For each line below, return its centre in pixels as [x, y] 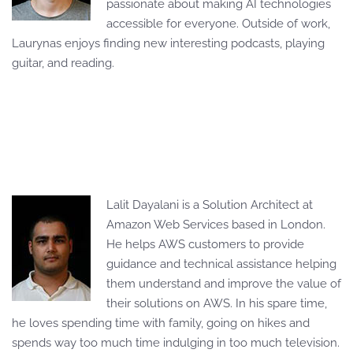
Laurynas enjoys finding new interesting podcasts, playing [168, 43]
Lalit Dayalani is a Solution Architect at [210, 204]
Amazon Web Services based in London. [216, 224]
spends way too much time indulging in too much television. [176, 342]
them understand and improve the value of [224, 283]
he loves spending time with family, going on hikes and [161, 323]
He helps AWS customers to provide [205, 244]
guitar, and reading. [63, 63]
